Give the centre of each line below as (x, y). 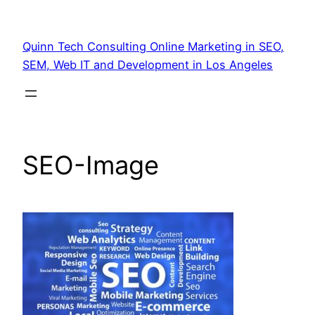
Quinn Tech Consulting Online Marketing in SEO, (153, 47)
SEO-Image (91, 166)
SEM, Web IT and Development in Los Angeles (148, 65)
